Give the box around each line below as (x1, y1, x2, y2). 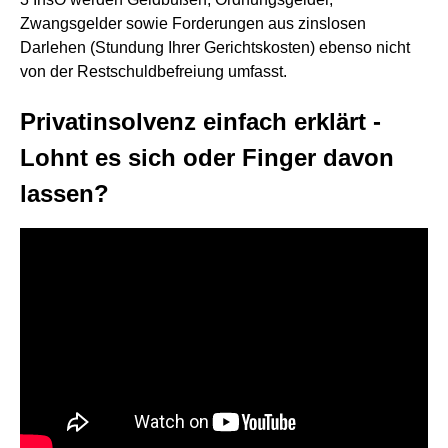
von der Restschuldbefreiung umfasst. (20, 63, 287, 80)
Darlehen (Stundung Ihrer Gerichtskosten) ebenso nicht (20, 39, 410, 56)
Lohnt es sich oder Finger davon (20, 144, 394, 171)
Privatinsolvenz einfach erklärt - (20, 108, 381, 135)
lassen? (20, 180, 109, 207)
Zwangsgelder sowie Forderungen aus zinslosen (20, 15, 366, 32)
